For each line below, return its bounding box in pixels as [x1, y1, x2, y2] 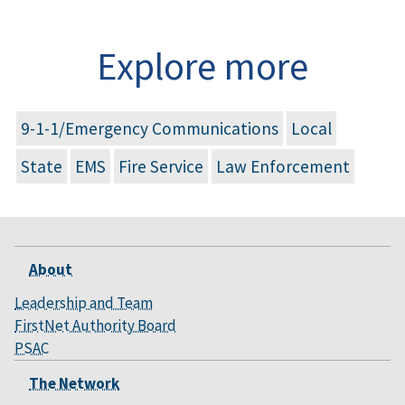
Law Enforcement [216, 155, 350, 177]
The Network [29, 372, 119, 393]
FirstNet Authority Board [14, 315, 176, 335]
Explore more [97, 41, 308, 90]
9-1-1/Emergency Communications [21, 117, 278, 139]
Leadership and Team [14, 292, 153, 313]
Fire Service [118, 155, 203, 177]
